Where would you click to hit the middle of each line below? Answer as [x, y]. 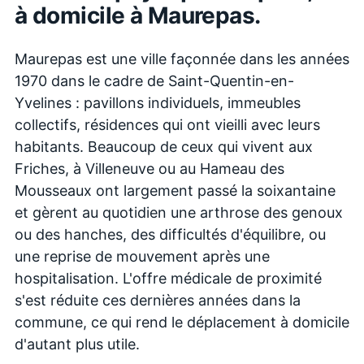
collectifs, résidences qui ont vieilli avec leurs [167, 124]
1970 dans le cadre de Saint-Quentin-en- [154, 80]
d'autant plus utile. [77, 344]
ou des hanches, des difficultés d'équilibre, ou [170, 234]
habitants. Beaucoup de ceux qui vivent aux [164, 146]
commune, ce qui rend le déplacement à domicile [182, 322]
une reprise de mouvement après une [142, 256]
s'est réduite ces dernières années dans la [158, 300]
